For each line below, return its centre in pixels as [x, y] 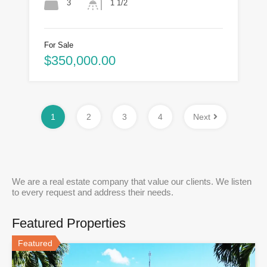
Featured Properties [69, 223]
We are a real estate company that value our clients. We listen [132, 181]
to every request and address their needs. [93, 192]
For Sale [59, 45]
